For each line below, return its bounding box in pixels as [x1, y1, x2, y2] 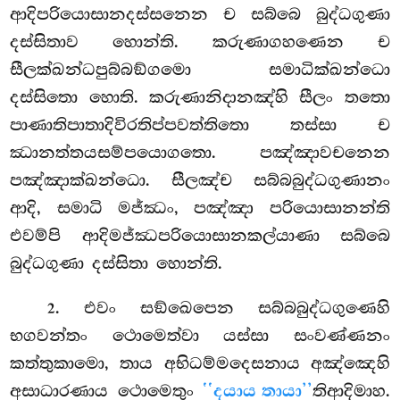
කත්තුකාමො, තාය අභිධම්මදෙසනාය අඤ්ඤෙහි [10, 353, 390, 373]
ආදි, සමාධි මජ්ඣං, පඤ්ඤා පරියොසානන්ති [10, 197, 390, 218]
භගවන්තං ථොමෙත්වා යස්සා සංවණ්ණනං [10, 325, 390, 346]
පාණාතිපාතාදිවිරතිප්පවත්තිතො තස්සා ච [10, 114, 390, 135]
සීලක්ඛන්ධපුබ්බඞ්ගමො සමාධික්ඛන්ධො [10, 59, 390, 79]
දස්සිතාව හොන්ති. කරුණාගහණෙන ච [10, 31, 390, 52]
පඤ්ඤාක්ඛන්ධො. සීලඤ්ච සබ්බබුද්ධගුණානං [10, 170, 390, 190]
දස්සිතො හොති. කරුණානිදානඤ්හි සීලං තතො [10, 87, 390, 107]
